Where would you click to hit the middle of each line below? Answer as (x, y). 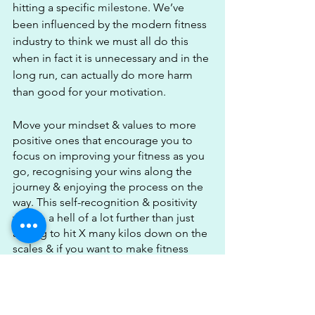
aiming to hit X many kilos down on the (111, 233)
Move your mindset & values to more (106, 125)
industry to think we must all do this (102, 41)
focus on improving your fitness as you (110, 156)
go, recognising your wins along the (104, 172)
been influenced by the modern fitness (111, 25)
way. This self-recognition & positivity (106, 202)
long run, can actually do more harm (104, 75)
